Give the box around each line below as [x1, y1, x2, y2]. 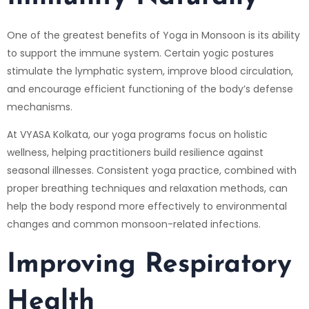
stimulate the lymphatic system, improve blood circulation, [7, 63, 293, 78]
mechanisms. [7, 99, 72, 114]
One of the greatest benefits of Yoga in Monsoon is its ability [7, 28, 300, 42]
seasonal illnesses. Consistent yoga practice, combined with [7, 163, 297, 177]
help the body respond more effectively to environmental [7, 199, 287, 213]
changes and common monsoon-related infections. [7, 217, 261, 231]
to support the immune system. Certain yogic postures [7, 46, 274, 60]
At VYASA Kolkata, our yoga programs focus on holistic [7, 127, 268, 141]
